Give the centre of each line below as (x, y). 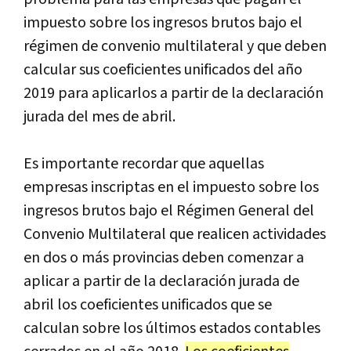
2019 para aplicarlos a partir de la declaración (174, 93)
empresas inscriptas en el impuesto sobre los (171, 187)
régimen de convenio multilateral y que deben (175, 46)
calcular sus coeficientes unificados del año (163, 69)
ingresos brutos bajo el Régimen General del (169, 210)
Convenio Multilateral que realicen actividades (175, 234)
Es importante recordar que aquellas (144, 163)
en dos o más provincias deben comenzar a (164, 257)
